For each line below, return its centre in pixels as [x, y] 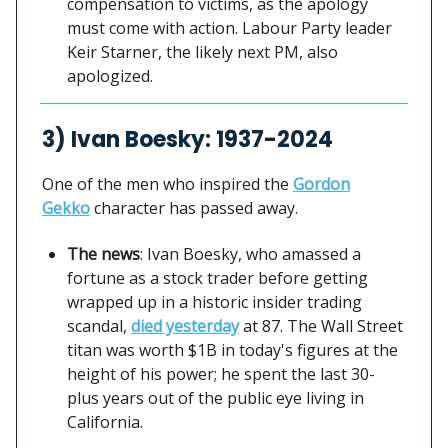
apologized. [110, 75]
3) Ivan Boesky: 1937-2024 [187, 139]
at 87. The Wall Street [321, 325]
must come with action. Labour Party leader [229, 27]
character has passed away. [194, 207]
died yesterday [185, 325]
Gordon [321, 183]
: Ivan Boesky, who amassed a [250, 253]
